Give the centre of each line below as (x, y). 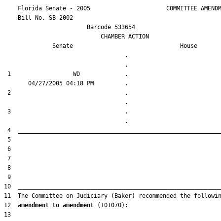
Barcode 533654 (70, 27)
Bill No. (26, 18)
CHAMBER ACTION (76, 37)
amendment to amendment (56, 205)
